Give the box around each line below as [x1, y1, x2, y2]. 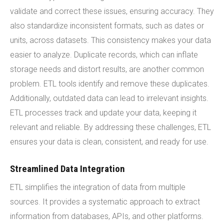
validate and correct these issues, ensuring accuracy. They [10, 6, 214, 16]
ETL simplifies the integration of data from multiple [10, 182, 185, 192]
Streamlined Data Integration [10, 162, 125, 174]
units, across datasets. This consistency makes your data [10, 35, 211, 45]
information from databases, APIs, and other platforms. [10, 211, 203, 221]
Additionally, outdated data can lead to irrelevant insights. [10, 93, 208, 103]
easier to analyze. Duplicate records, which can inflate [10, 49, 198, 59]
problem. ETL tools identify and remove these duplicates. [10, 78, 209, 88]
